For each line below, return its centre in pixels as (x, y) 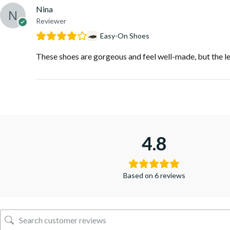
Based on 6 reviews (154, 175)
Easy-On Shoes (125, 36)
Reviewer (51, 21)
